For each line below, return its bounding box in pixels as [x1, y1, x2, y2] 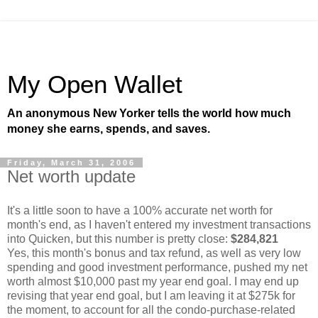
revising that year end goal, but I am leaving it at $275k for [7, 289, 295, 302]
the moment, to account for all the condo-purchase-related [7, 303, 295, 316]
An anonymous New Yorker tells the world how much [7, 107, 291, 119]
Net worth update [7, 167, 136, 186]
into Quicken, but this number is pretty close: [7, 232, 231, 245]
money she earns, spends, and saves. [7, 123, 210, 135]
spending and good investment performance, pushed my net [7, 261, 307, 273]
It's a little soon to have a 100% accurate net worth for [7, 204, 273, 216]
